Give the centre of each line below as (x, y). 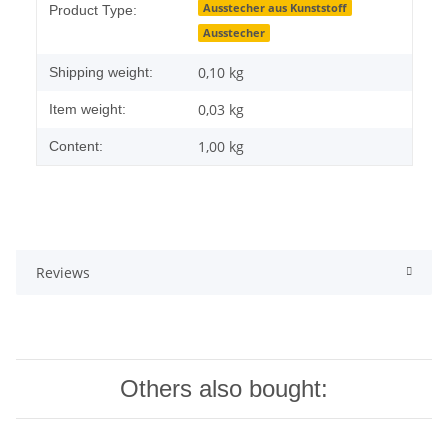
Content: (76, 145)
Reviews (63, 272)
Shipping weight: (101, 71)
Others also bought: (224, 388)
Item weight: (87, 108)
